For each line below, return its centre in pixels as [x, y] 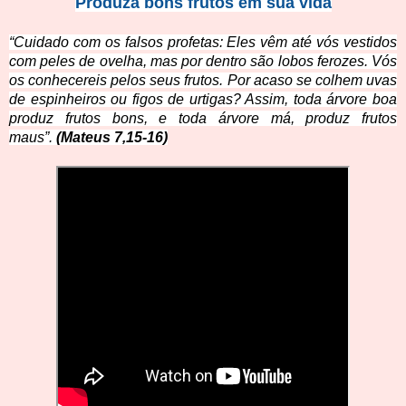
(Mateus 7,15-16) [112, 138]
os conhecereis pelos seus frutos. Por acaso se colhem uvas [203, 81]
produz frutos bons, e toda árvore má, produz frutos [203, 119]
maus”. [31, 138]
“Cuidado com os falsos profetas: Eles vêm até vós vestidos [203, 43]
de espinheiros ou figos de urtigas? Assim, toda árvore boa [203, 100]
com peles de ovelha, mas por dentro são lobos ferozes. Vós [203, 62]
